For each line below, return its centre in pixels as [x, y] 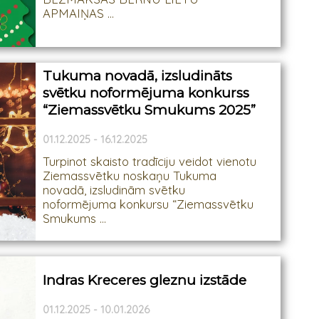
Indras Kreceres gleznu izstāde [145, 281]
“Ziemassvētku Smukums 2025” [150, 110]
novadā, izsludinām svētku [114, 190]
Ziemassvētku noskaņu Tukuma [130, 176]
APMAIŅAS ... [79, 14]
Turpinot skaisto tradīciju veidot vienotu [150, 162]
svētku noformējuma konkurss [146, 93]
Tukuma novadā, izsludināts [138, 75]
